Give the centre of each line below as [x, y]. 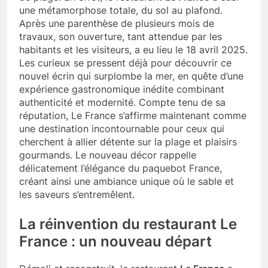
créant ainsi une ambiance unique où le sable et [127, 181]
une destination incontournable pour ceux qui [122, 128]
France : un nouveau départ [115, 241]
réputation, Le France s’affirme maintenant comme [133, 115]
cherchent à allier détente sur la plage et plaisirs [128, 141]
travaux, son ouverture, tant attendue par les [121, 36]
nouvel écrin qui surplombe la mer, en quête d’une [131, 76]
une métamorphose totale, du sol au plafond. [121, 10]
